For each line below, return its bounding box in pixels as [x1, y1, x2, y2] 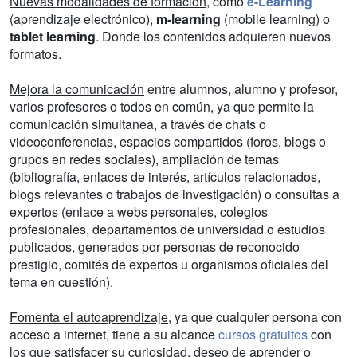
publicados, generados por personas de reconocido [10, 237, 300, 256]
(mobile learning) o [221, 9, 330, 28]
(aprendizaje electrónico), [10, 9, 156, 28]
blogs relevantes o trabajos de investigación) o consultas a [10, 184, 339, 203]
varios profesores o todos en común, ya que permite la [10, 96, 314, 116]
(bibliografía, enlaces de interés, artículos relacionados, [10, 167, 320, 186]
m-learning [156, 9, 221, 28]
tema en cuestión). [10, 272, 113, 291]
